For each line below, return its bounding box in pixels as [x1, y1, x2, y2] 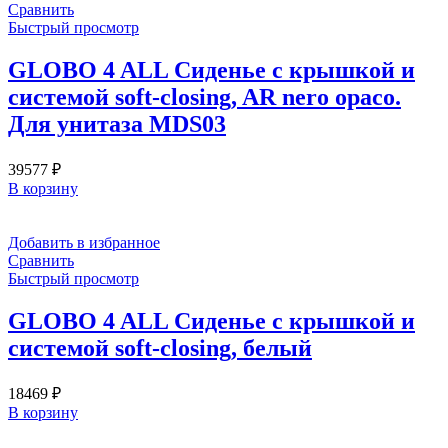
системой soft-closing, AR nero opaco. [8, 83, 401, 110]
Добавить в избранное [8, 233, 160, 251]
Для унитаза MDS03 [8, 110, 226, 137]
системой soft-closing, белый [8, 334, 312, 361]
